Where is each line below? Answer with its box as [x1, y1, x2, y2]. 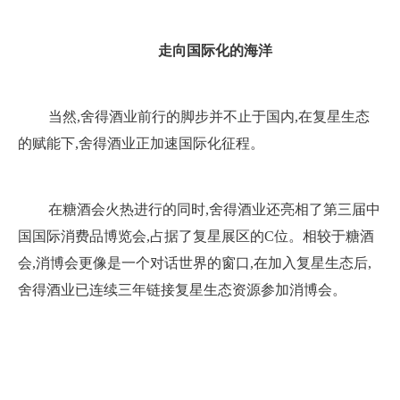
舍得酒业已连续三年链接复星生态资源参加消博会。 [18, 282, 346, 297]
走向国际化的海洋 [158, 43, 272, 58]
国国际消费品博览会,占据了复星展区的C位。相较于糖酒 [18, 229, 374, 244]
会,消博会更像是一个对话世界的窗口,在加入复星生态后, [18, 255, 371, 271]
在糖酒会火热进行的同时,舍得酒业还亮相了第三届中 [48, 202, 380, 217]
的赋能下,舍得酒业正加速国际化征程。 [18, 136, 264, 151]
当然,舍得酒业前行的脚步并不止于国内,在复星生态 [48, 109, 370, 124]
